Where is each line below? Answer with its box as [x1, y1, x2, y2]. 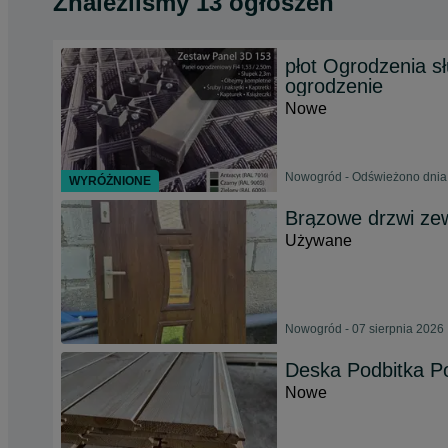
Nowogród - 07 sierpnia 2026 [285, 322, 444, 336]
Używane [285, 232, 352, 249]
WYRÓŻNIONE [69, 174, 151, 188]
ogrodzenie [285, 75, 383, 97]
